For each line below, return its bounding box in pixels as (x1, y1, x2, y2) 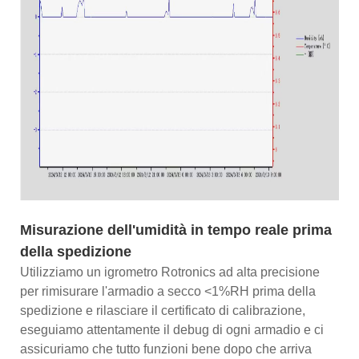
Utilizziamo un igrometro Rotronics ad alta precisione (20, 264, 320, 279)
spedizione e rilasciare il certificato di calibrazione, (20, 303, 305, 317)
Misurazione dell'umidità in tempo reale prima (20, 221, 332, 238)
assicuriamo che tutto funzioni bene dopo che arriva (20, 341, 312, 356)
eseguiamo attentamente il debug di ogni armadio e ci (20, 322, 324, 337)
